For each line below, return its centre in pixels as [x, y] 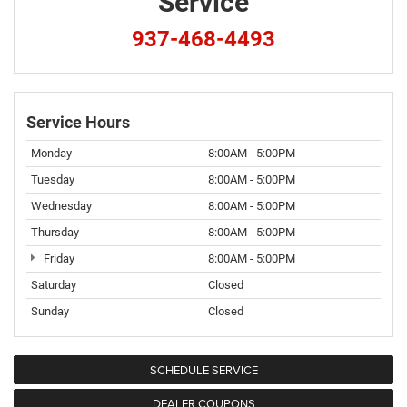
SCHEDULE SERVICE [203, 370]
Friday [57, 259]
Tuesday [53, 180]
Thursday [55, 233]
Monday [51, 154]
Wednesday [61, 206]
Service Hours [78, 123]
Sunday [50, 312]
